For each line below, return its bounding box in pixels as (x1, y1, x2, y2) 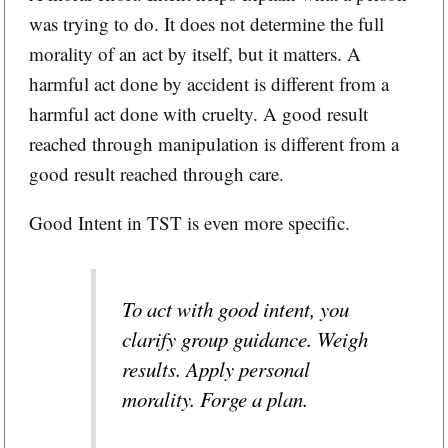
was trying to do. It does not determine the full (28, 11, 384, 36)
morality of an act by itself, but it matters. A (28, 41, 361, 66)
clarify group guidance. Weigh (121, 325, 368, 354)
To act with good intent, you (121, 295, 349, 324)
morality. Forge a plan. (121, 385, 308, 414)
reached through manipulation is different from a (28, 131, 399, 156)
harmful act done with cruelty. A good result (28, 101, 368, 126)
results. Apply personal (121, 355, 310, 384)
